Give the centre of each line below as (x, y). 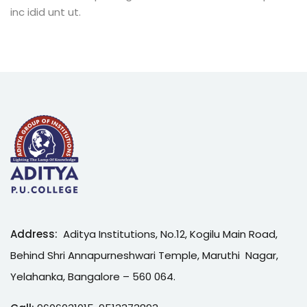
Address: (37, 234)
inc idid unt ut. (46, 12)
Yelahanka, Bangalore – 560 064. (93, 277)
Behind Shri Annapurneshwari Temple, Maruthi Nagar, (144, 256)
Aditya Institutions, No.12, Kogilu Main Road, (170, 234)
